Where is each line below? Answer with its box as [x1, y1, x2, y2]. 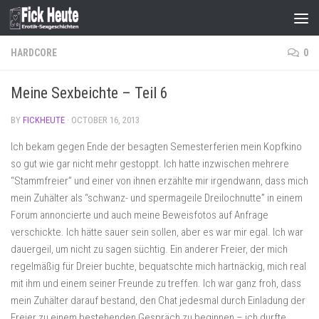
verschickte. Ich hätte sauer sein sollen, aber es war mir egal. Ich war [11, 226, 303, 239]
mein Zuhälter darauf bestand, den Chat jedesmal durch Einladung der [11, 294, 305, 307]
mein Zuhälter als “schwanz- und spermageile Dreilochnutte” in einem [11, 192, 303, 204]
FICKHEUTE [23, 115, 65, 125]
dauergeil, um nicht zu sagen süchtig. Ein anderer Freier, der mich [11, 243, 288, 256]
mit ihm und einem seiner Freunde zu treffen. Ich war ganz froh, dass [11, 277, 301, 290]
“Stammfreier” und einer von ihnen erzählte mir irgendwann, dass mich [11, 174, 308, 187]
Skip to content [19, 14, 95, 27]
